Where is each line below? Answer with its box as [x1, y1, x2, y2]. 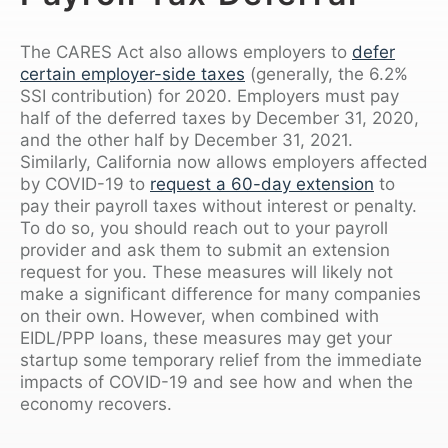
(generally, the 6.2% [245, 63, 408, 84]
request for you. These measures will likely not [20, 261, 393, 282]
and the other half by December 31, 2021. [20, 129, 353, 150]
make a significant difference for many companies [20, 283, 421, 304]
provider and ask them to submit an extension [20, 239, 390, 260]
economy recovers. [20, 393, 172, 414]
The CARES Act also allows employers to [20, 41, 352, 62]
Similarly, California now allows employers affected [20, 151, 428, 172]
